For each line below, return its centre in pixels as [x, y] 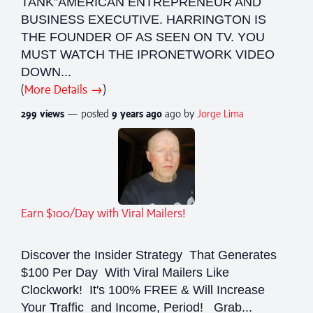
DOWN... [46, 72]
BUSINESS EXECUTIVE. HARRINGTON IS [144, 19]
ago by [181, 113]
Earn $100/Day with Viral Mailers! [103, 213]
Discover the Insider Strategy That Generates [149, 255]
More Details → [64, 89]
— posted [88, 113]
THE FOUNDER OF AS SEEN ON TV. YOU [143, 37]
